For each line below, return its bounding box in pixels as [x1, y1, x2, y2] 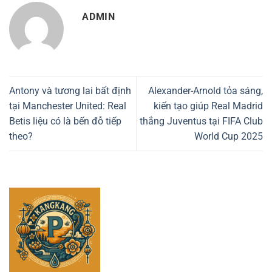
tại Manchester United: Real [9, 100, 126, 112]
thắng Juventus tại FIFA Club [140, 115, 263, 127]
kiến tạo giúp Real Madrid [154, 100, 263, 112]
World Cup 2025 [194, 131, 263, 142]
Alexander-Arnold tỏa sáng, [148, 85, 263, 97]
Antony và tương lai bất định [9, 85, 131, 97]
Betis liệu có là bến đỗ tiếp [9, 115, 121, 127]
